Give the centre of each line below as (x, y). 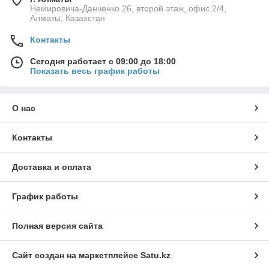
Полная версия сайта (57, 226)
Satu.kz (156, 255)
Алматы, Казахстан (68, 18)
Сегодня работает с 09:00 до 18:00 (103, 62)
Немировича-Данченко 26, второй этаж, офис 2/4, (128, 9)
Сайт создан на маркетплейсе (76, 255)
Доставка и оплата (52, 167)
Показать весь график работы (95, 71)
